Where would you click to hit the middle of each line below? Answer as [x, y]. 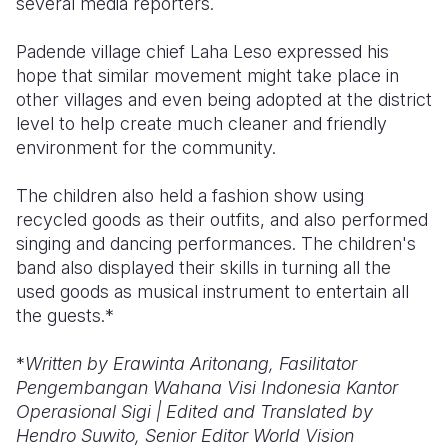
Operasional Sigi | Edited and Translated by [194, 411]
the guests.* [65, 315]
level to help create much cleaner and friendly [201, 123]
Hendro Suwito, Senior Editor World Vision [185, 435]
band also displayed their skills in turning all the [203, 267]
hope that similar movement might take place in [207, 75]
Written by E [74, 363]
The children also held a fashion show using [190, 195]
